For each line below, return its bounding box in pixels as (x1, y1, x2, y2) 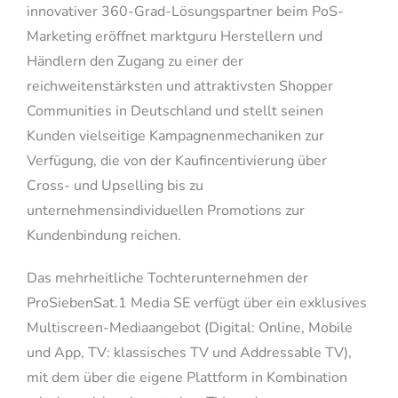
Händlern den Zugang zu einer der (26, 52, 243, 72)
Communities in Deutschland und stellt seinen (26, 101, 323, 122)
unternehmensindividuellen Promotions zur (26, 201, 305, 221)
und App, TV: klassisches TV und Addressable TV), (26, 343, 352, 363)
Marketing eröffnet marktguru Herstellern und (26, 27, 322, 47)
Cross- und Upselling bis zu (26, 176, 203, 196)
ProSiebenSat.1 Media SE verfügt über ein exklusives (26, 293, 367, 314)
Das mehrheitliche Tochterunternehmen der (26, 268, 308, 289)
